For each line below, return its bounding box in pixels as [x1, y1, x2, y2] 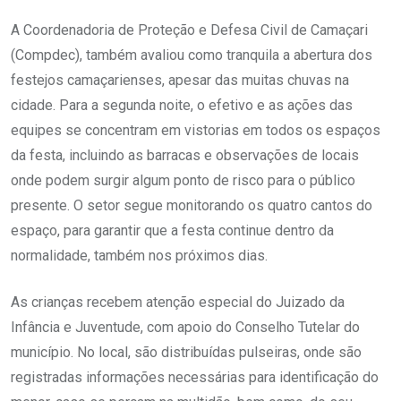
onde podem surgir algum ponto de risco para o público [11, 172, 355, 190]
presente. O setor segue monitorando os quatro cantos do [11, 197, 372, 215]
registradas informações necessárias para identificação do [11, 369, 379, 387]
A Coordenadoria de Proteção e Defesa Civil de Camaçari [11, 21, 368, 39]
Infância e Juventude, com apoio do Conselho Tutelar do [11, 319, 360, 337]
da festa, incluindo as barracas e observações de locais [11, 147, 359, 165]
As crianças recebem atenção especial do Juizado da [11, 294, 345, 311]
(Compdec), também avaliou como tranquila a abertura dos [11, 47, 372, 64]
